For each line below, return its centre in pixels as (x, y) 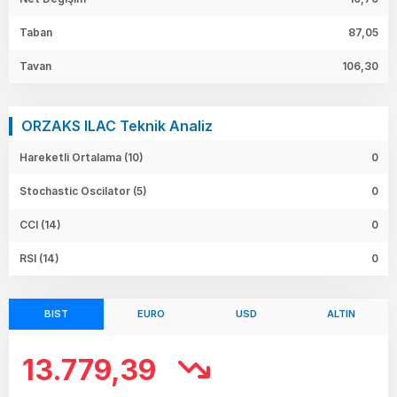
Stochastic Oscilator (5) (83, 191)
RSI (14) (39, 258)
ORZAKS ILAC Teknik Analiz (117, 125)
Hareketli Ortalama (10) (82, 157)
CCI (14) (40, 224)
